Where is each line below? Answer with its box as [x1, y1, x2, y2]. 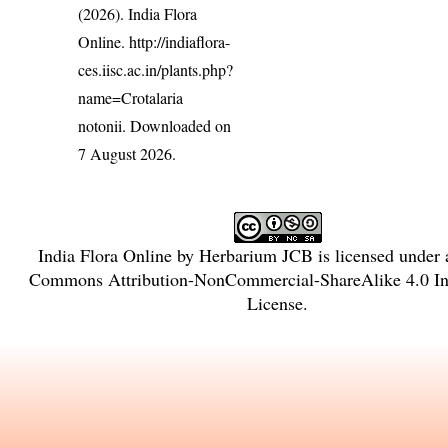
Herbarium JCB [198, 243, 313, 268]
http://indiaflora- [129, 31, 231, 53]
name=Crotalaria [78, 87, 184, 109]
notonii [78, 115, 123, 137]
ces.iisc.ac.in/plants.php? [78, 59, 234, 81]
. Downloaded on [122, 115, 232, 137]
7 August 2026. [78, 143, 177, 165]
